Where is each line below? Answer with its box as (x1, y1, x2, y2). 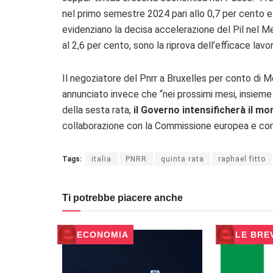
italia (91, 155, 112, 164)
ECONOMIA (77, 230, 129, 240)
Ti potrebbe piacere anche (62, 193, 183, 204)
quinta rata (161, 155, 204, 164)
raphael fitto (218, 155, 266, 164)
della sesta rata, (62, 104, 131, 116)
